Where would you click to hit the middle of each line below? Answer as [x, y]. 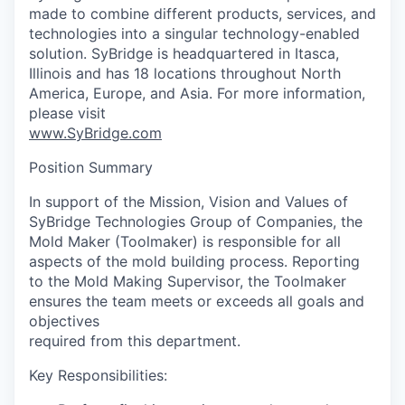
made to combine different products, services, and [202, 14]
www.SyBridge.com [95, 133]
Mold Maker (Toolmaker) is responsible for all [185, 241]
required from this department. [135, 341]
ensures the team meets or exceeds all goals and [197, 301]
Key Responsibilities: [98, 375]
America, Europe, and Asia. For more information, [197, 93]
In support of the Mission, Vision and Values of [188, 202]
